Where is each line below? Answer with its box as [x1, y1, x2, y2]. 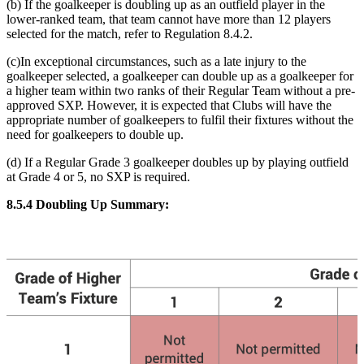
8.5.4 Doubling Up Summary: [6, 197, 169, 212]
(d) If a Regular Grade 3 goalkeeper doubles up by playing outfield [6, 155, 349, 170]
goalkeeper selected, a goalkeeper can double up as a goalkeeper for [6, 69, 353, 84]
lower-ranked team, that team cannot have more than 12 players [6, 12, 331, 27]
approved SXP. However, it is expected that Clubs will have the [6, 98, 331, 113]
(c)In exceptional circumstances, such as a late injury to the [6, 54, 306, 69]
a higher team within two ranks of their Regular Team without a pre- [6, 84, 355, 98]
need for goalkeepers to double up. [6, 128, 184, 142]
